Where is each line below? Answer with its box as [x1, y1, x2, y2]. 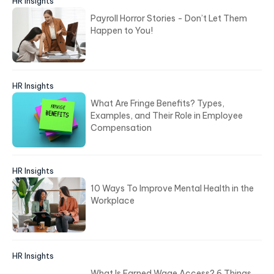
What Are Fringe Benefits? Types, [91, 98, 224, 109]
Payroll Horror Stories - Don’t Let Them [91, 13, 247, 24]
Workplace [91, 195, 135, 207]
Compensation [91, 122, 152, 134]
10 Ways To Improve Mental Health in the [91, 183, 254, 194]
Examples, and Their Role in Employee [91, 110, 243, 122]
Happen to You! [91, 25, 153, 37]
